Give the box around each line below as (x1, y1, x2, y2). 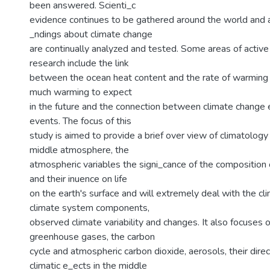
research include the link (30, 57, 129, 70)
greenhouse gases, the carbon (30, 230, 155, 243)
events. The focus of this (30, 115, 131, 128)
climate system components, (30, 201, 149, 215)
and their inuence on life (30, 172, 127, 186)
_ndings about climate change (30, 28, 152, 41)
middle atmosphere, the (30, 143, 129, 157)
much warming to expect (30, 86, 132, 99)
